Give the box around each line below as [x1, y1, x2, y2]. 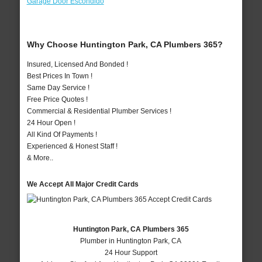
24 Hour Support [104, 249, 157, 257]
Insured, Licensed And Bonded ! [26, 60, 128, 69]
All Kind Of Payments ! [26, 130, 97, 139]
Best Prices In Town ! [26, 72, 92, 81]
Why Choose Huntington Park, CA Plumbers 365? [26, 40, 223, 50]
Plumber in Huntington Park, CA [80, 237, 182, 246]
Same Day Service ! [26, 84, 89, 92]
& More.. [26, 154, 53, 163]
